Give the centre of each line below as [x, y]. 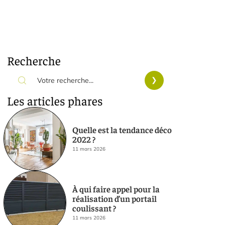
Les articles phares [55, 100]
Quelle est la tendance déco [122, 130]
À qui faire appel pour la [116, 189]
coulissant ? [94, 208]
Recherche [34, 60]
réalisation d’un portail [114, 198]
